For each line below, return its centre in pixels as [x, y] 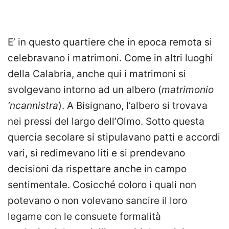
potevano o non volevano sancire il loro [97, 201]
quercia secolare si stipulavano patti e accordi [114, 138]
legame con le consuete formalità [84, 217]
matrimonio [188, 90]
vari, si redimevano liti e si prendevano [96, 153]
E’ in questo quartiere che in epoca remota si [110, 42]
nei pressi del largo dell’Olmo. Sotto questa [106, 122]
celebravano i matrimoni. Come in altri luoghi [110, 58]
